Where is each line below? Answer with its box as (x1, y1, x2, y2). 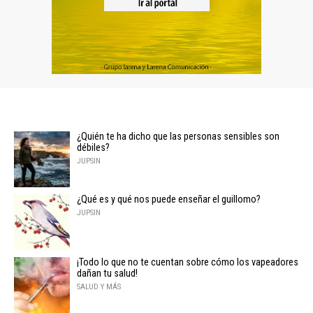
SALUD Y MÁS (77, 282, 121, 291)
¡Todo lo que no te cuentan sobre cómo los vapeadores (77, 256, 298, 268)
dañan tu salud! (77, 267, 138, 279)
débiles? (77, 141, 110, 154)
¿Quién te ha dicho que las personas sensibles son (77, 130, 279, 143)
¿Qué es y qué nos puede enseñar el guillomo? (77, 193, 261, 205)
